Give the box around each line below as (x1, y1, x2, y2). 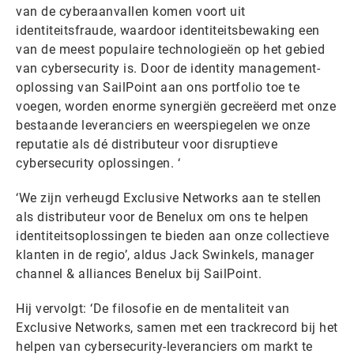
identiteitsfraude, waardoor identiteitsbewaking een (16, 22, 320, 38)
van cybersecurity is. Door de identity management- (16, 60, 320, 76)
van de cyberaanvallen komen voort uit (16, 3, 246, 19)
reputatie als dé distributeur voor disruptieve (16, 136, 277, 152)
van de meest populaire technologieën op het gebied (16, 41, 325, 57)
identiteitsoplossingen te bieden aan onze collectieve (16, 228, 330, 243)
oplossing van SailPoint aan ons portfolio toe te (16, 79, 299, 95)
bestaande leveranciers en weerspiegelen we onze (16, 117, 311, 133)
